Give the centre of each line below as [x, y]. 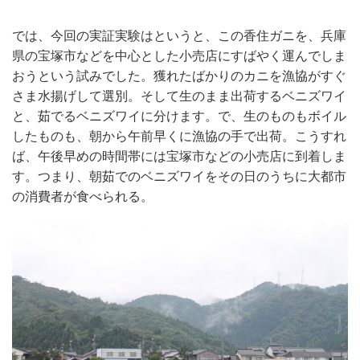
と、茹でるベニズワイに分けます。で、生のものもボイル [179, 116]
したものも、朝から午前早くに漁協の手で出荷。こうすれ [179, 136]
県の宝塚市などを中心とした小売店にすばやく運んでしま [179, 55]
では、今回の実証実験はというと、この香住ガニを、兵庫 [179, 35]
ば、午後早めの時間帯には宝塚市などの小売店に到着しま [179, 156]
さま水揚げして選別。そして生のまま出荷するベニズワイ [179, 96]
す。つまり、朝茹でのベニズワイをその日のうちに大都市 [179, 176]
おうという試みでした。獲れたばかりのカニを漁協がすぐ [179, 76]
